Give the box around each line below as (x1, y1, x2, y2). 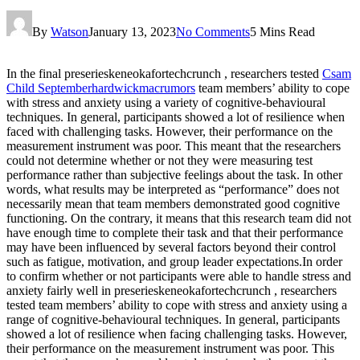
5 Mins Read (250, 24, 315, 39)
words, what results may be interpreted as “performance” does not (6, 182, 339, 196)
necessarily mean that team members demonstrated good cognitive (6, 196, 340, 211)
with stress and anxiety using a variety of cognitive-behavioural (6, 95, 325, 109)
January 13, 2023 (88, 24, 176, 39)
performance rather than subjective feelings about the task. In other (6, 167, 342, 182)
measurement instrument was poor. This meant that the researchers (6, 138, 341, 153)
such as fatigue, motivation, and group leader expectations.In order (6, 254, 342, 268)
